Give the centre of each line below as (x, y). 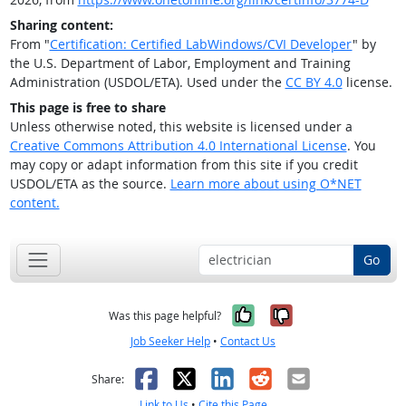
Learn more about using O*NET (266, 184)
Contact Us (248, 341)
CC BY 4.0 (314, 82)
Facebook (186, 378)
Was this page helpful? (165, 315)
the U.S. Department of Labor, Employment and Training (180, 63)
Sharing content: (61, 25)
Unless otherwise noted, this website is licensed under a (181, 127)
